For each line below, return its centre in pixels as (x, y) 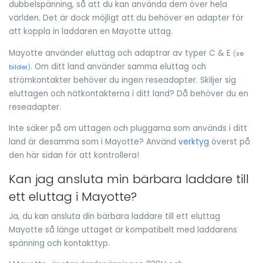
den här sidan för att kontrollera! (74, 156)
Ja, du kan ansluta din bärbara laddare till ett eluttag (114, 216)
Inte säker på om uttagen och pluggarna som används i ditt (128, 129)
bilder (18, 67)
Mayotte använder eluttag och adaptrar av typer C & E (121, 53)
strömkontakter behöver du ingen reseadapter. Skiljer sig (122, 80)
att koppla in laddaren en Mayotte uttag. (91, 32)
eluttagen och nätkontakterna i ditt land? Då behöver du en (129, 93)
